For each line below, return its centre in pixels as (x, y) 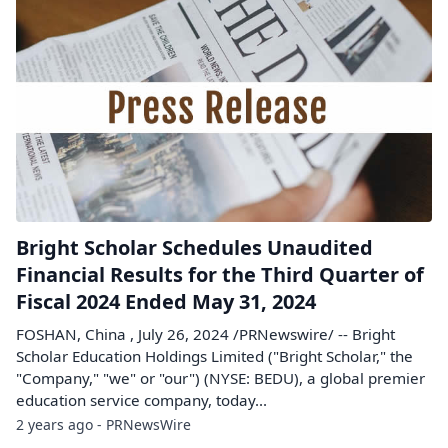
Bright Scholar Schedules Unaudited (194, 247)
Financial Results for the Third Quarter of (220, 274)
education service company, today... (141, 399)
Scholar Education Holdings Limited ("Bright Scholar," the (214, 355)
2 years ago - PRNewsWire (103, 424)
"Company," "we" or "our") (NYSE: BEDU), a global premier (220, 377)
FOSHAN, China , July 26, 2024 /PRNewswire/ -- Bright (205, 333)
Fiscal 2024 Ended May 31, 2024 (166, 301)
